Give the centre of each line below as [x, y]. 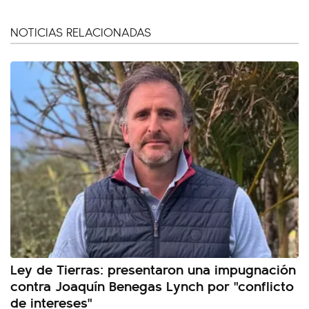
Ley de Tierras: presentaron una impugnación [153, 269]
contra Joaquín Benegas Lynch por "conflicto [152, 286]
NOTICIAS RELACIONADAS [81, 32]
